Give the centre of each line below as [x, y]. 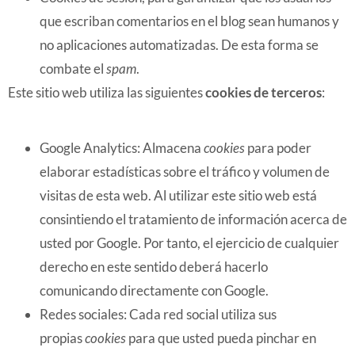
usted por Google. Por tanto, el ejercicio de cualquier [189, 243]
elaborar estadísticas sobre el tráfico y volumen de [185, 172]
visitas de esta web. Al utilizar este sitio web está [178, 195]
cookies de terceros [263, 92]
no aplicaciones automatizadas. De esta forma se [179, 45]
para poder [278, 148]
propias [62, 338]
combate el [73, 69]
